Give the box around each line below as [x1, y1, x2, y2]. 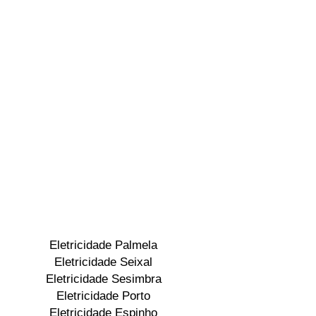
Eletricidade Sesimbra [45, 272, 162, 286]
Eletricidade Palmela [49, 238, 157, 252]
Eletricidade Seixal [54, 255, 152, 269]
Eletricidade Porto [56, 289, 150, 303]
